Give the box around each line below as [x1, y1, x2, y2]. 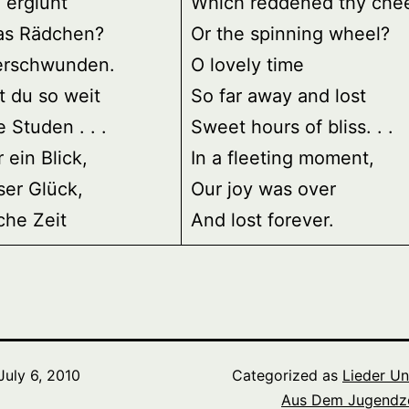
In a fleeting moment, [191, 147, 374, 170]
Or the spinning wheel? [191, 23, 390, 46]
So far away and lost [191, 85, 366, 108]
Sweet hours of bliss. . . [191, 116, 393, 139]
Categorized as [232, 366, 342, 385]
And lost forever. [191, 209, 334, 232]
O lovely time [191, 54, 304, 77]
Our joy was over [191, 178, 336, 201]
